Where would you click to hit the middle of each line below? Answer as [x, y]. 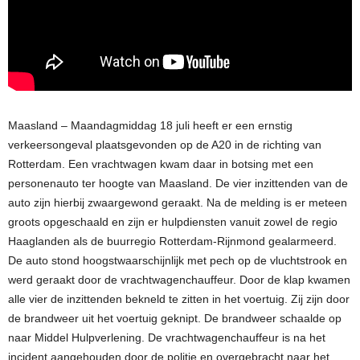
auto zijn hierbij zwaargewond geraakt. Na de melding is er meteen [178, 202]
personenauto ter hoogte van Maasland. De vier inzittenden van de [178, 183]
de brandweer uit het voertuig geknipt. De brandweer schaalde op [175, 318]
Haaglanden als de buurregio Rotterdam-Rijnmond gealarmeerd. [172, 241]
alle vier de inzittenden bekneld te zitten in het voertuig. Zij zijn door [179, 299]
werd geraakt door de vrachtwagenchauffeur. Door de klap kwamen [179, 279]
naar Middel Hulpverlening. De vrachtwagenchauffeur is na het [167, 337]
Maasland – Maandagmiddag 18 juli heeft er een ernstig [150, 125]
